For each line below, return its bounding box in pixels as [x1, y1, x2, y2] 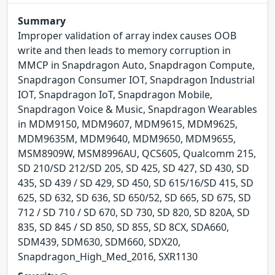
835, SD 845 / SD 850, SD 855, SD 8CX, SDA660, [18, 220, 229, 234]
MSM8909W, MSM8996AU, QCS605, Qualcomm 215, [18, 146, 256, 160]
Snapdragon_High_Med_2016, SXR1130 [18, 249, 198, 263]
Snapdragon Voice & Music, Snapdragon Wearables [18, 102, 257, 116]
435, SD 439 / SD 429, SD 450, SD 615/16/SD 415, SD [18, 176, 254, 190]
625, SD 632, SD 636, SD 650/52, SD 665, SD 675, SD [18, 190, 251, 204]
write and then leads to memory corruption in [18, 43, 231, 57]
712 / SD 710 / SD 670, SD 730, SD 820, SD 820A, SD [18, 205, 250, 219]
